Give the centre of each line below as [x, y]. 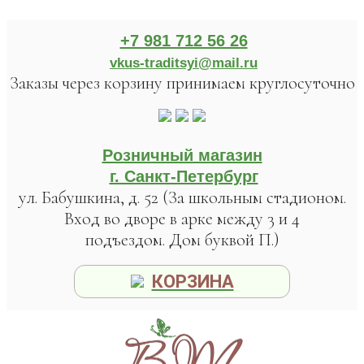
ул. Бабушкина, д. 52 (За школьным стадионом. [182, 197]
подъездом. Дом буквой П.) [182, 240]
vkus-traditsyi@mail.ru [184, 63]
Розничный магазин [182, 155]
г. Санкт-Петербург [184, 176]
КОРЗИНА [193, 282]
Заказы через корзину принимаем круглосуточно [182, 83]
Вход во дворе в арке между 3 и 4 [182, 219]
